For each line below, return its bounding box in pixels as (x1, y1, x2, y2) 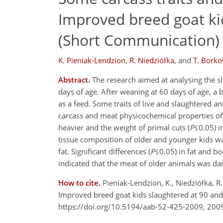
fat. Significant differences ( (58, 146, 150, 156)
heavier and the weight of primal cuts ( (58, 122, 190, 132)
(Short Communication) (58, 29, 220, 50)
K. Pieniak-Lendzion (58, 55, 125, 65)
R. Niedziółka (129, 55, 174, 65)
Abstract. (58, 75, 90, 85)
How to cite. (58, 178, 103, 188)
